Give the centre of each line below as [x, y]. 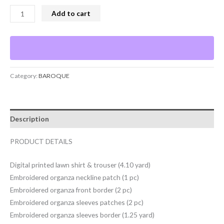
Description [29, 118]
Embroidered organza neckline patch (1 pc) [74, 177]
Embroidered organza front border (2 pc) [71, 189]
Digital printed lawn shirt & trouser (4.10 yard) [80, 164]
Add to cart [71, 13]
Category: [24, 75]
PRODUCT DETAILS [41, 141]
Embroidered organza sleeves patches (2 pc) [77, 202]
